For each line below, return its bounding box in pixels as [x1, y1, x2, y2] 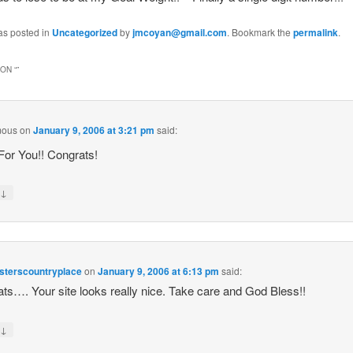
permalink [292, 25, 338, 40]
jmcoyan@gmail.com [132, 25, 227, 40]
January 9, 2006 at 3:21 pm [33, 122, 155, 137]
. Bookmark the [226, 25, 293, 39]
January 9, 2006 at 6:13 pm [98, 264, 220, 279]
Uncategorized [51, 25, 117, 40]
